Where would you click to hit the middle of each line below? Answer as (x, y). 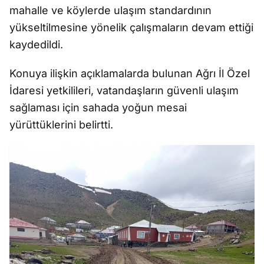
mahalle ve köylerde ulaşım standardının (110, 11)
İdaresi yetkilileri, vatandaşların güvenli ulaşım (124, 91)
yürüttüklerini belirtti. (61, 125)
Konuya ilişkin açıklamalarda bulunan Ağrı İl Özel (130, 74)
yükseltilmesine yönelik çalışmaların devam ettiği (131, 28)
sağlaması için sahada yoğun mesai (98, 108)
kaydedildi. (36, 45)
